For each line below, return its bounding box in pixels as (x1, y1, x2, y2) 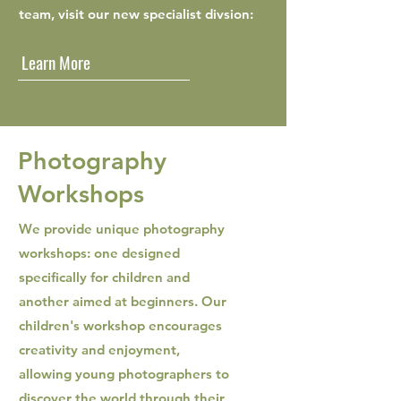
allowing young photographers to (19, 365, 229, 382)
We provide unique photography (19, 220, 225, 237)
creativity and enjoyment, (19, 341, 180, 358)
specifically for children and (19, 269, 190, 286)
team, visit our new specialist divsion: (19, 5, 253, 22)
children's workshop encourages (19, 317, 222, 334)
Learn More (21, 48, 90, 74)
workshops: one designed (19, 244, 180, 261)
